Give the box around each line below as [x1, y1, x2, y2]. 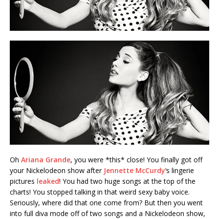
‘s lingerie [165, 165, 194, 175]
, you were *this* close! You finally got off [70, 154, 202, 164]
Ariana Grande [21, 154, 70, 164]
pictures [10, 176, 37, 186]
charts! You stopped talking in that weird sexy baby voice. [10, 187, 190, 197]
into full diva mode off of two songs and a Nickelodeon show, [10, 208, 205, 218]
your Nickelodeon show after [10, 165, 104, 175]
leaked [37, 176, 59, 186]
